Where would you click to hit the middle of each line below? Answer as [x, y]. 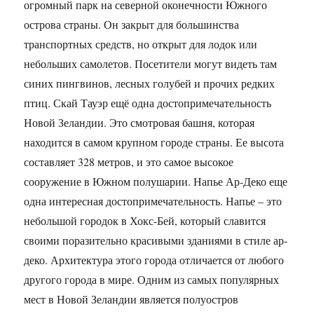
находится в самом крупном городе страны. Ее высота [154, 142]
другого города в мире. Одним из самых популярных [152, 279]
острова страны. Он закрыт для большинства [132, 24]
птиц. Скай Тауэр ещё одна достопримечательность [148, 102]
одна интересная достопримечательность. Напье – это [153, 200]
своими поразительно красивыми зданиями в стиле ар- [156, 240]
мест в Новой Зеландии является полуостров [131, 299]
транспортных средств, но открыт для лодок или [141, 43]
